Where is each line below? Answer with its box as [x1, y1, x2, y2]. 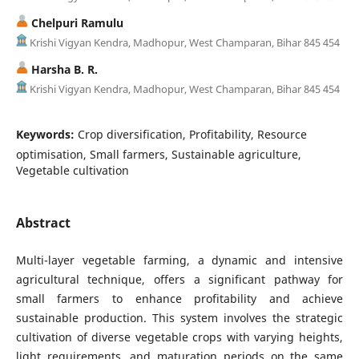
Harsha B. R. [27, 61, 98, 77]
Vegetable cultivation [15, 162, 129, 178]
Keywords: [15, 126, 78, 142]
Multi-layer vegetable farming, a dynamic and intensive [15, 252, 344, 268]
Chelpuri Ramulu [27, 14, 123, 30]
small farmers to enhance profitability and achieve [15, 290, 344, 306]
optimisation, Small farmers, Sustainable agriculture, [15, 146, 301, 162]
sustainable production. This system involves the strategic [15, 309, 344, 325]
